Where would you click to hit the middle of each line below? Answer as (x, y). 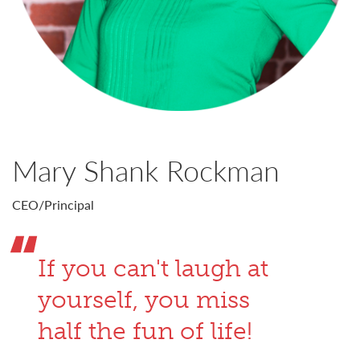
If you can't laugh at (153, 268)
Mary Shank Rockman (146, 170)
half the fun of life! (145, 331)
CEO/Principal (53, 205)
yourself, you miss (144, 300)
